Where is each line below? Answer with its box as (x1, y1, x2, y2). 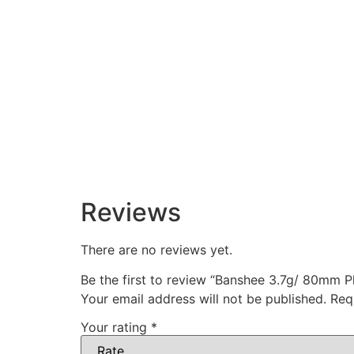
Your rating (81, 319, 151, 335)
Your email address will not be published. (81, 291, 326, 307)
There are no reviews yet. (81, 241, 232, 258)
